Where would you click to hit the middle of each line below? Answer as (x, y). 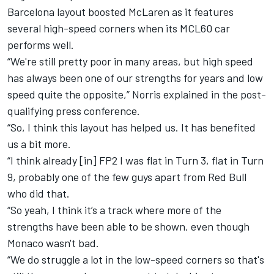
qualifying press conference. (75, 110)
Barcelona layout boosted (68, 11)
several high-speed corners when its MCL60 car (119, 28)
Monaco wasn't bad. (56, 243)
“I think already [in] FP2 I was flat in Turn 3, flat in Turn (135, 160)
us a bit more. (42, 143)
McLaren (149, 11)
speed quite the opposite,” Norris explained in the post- (137, 94)
